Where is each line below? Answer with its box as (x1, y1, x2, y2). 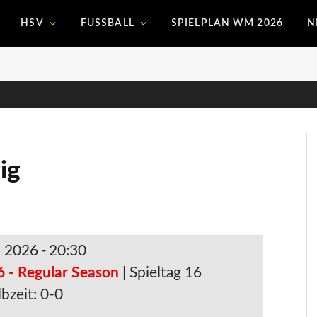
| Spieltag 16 (122, 265, 202, 280)
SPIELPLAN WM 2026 (171, 18, 283, 28)
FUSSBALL (80, 18, 129, 28)
